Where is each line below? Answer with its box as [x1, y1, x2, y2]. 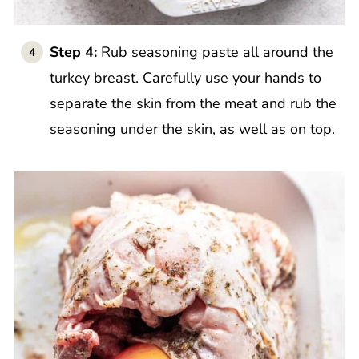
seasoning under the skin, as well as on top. [49, 119, 335, 139]
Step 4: [49, 42, 101, 63]
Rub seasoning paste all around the [100, 42, 333, 63]
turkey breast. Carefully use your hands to [49, 68, 321, 88]
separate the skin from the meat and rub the [49, 94, 337, 114]
